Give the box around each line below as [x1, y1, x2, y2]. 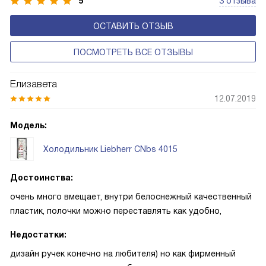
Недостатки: [10, 230, 66, 239]
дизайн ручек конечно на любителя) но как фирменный [10, 249, 236, 258]
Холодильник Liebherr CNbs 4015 [43, 144, 178, 154]
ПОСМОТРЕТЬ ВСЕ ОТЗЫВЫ [73, 47, 193, 57]
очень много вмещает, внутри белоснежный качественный [10, 192, 252, 201]
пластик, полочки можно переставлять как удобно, [10, 206, 221, 216]
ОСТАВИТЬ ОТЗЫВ [93, 21, 173, 31]
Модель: [10, 121, 47, 130]
